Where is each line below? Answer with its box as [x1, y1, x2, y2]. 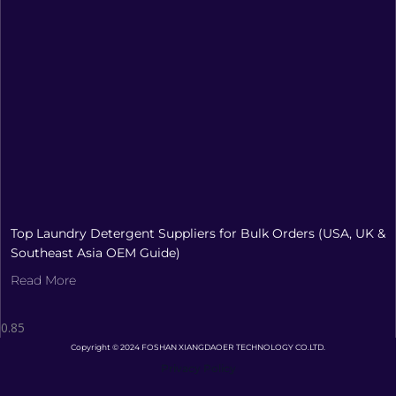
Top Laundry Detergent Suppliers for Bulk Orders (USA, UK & [11, 225, 385, 242]
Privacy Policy [160, 361, 236, 375]
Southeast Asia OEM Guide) [11, 245, 180, 262]
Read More [11, 272, 76, 289]
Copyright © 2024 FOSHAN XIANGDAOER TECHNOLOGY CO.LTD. [71, 341, 325, 352]
